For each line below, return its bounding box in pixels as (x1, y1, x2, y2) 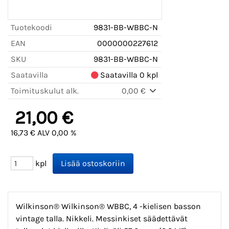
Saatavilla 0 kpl (98, 70, 158, 80)
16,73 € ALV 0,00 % (11, 128, 77, 138)
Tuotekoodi (11, 22, 52, 33)
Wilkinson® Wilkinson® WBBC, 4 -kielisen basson (16, 201, 201, 212)
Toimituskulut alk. (11, 86, 79, 96)
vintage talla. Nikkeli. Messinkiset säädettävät (16, 214, 188, 224)
